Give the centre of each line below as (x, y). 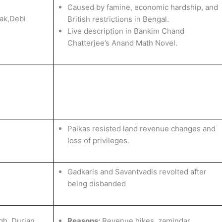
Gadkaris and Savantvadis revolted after (137, 172)
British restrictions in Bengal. (118, 19)
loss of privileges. (98, 140)
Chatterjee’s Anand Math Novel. (122, 43)
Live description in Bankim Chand (126, 31)
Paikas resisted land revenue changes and (141, 129)
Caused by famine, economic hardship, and (142, 7)
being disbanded (96, 184)
